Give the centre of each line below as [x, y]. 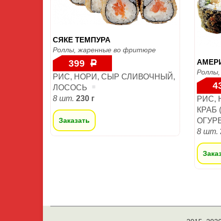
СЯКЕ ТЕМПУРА [82, 39]
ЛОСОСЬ [71, 87]
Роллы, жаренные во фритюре [104, 50]
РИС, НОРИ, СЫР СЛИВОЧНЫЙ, [114, 76]
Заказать [74, 120]
